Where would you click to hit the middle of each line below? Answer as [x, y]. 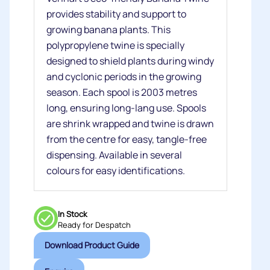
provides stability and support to [116, 14]
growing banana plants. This [108, 30]
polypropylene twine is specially [115, 45]
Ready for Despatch [94, 224]
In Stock [72, 214]
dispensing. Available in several [114, 155]
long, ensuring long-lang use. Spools [126, 108]
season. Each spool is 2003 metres [122, 92]
